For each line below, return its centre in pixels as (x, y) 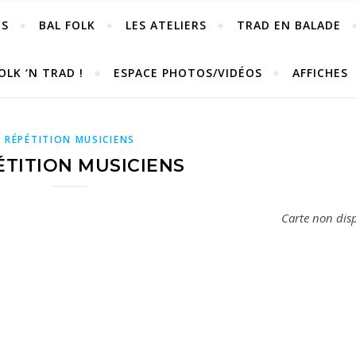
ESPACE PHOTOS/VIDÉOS (188, 73)
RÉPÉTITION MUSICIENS (70, 139)
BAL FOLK (67, 25)
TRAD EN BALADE (288, 25)
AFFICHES (320, 73)
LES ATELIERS (166, 25)
